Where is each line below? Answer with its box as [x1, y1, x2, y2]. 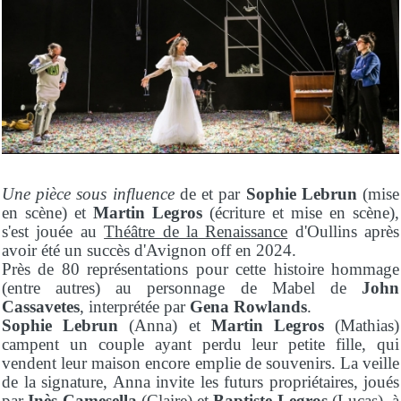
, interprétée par [80, 297, 190, 317]
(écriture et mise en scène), [202, 203, 399, 223]
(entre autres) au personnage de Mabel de [2, 278, 362, 298]
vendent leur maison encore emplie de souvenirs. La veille [2, 354, 399, 373]
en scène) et [2, 203, 93, 223]
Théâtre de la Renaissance [104, 222, 288, 242]
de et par [174, 184, 246, 204]
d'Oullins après [287, 222, 399, 242]
